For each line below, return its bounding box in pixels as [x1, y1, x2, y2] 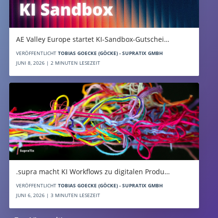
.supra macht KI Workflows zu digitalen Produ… [16, 166, 170, 176]
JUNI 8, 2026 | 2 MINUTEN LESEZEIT [16, 59, 100, 66]
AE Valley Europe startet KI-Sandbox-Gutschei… [16, 34, 169, 44]
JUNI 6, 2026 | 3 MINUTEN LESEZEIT [16, 191, 100, 199]
